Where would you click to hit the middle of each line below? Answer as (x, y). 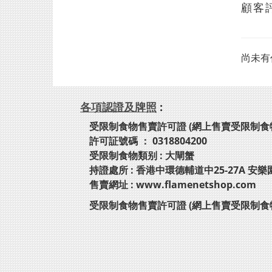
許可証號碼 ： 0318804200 (148, 141)
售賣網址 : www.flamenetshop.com (173, 185)
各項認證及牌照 (118, 107)
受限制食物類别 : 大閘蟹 (142, 155)
